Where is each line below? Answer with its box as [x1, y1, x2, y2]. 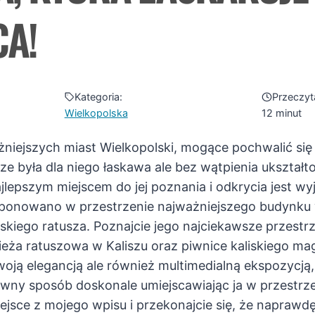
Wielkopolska [64, 107, 128, 120]
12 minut [262, 107, 302, 120]
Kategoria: [75, 91, 123, 103]
